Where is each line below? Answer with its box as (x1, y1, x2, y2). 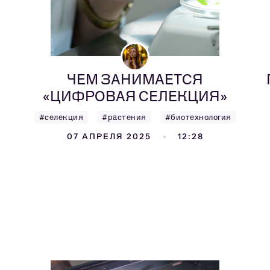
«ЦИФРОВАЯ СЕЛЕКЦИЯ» (43, 87, 227, 105)
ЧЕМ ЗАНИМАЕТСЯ (67, 71, 203, 88)
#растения (102, 113, 146, 122)
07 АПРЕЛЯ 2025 (66, 131, 151, 142)
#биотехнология (165, 113, 231, 122)
